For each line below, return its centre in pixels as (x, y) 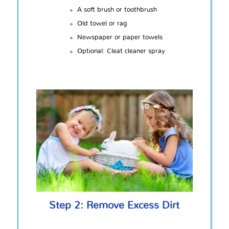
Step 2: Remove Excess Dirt (114, 205)
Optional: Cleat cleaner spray (121, 52)
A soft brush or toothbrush (117, 10)
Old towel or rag (102, 24)
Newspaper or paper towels (120, 38)
